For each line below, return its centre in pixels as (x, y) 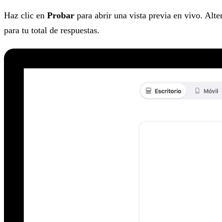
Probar (61, 16)
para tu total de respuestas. (52, 30)
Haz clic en (26, 16)
